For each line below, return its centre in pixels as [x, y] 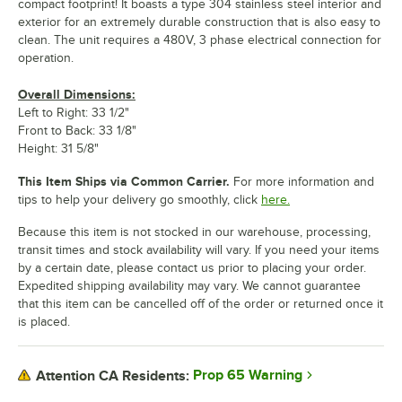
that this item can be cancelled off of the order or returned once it [201, 304]
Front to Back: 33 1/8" [77, 131]
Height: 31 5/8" [58, 149]
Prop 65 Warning [248, 376]
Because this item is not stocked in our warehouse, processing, [194, 232]
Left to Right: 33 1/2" [74, 113]
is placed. [44, 322]
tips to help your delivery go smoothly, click [138, 200]
